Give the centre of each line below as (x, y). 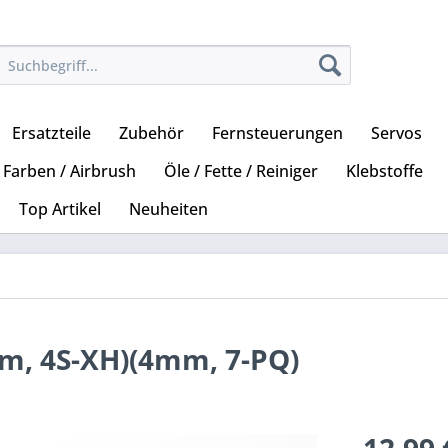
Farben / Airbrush (69, 171)
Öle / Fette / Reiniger (241, 171)
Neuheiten (168, 209)
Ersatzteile (51, 133)
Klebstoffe (384, 171)
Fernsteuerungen (277, 133)
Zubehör (151, 133)
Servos (396, 133)
